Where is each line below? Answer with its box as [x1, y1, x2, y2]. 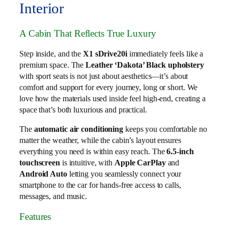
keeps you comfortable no [123, 124, 207, 134]
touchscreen [19, 158, 60, 168]
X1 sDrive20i [82, 48, 127, 59]
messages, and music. [19, 191, 88, 202]
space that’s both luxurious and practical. [19, 104, 147, 115]
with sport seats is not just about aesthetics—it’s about [19, 71, 188, 81]
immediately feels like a [127, 48, 204, 59]
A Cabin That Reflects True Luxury [19, 28, 156, 39]
